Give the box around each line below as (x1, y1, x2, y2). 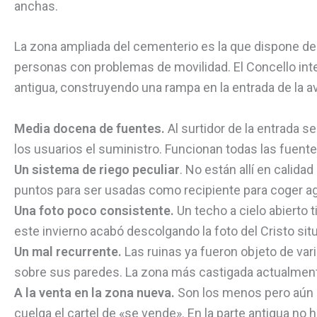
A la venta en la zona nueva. (14, 285, 175, 301)
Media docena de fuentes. (14, 121, 165, 137)
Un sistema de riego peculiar (14, 162, 180, 178)
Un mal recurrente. (14, 244, 122, 260)
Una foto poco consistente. (14, 203, 174, 219)
